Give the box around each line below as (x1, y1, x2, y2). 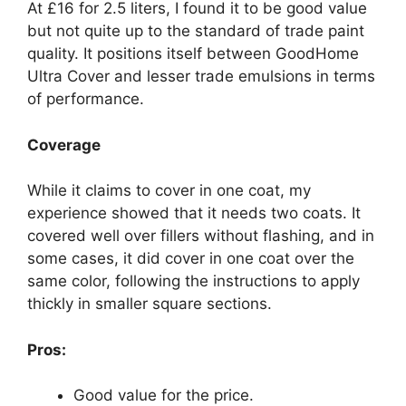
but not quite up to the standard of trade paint (27, 22, 364, 40)
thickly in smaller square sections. (27, 295, 272, 313)
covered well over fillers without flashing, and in (27, 227, 374, 245)
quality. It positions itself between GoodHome (27, 44, 359, 63)
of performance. (27, 90, 144, 108)
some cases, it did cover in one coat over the (27, 249, 354, 267)
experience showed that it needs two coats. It (27, 204, 361, 222)
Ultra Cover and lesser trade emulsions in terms (27, 67, 375, 85)
